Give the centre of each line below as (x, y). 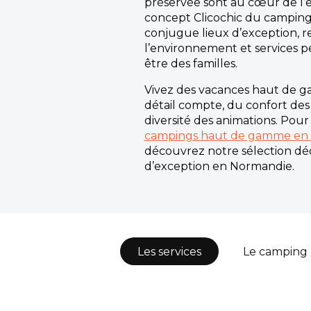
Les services (169, 252)
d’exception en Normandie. (219, 166)
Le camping (275, 252)
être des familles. (191, 64)
